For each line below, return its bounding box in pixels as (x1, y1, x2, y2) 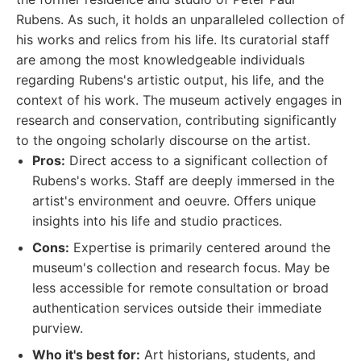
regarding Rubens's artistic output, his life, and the (16, 72, 324, 88)
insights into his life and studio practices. (32, 213, 282, 229)
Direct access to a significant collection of (65, 152, 328, 168)
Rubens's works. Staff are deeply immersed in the (32, 172, 334, 189)
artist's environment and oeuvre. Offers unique (32, 193, 316, 209)
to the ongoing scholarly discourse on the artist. (16, 132, 310, 148)
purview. (32, 320, 83, 336)
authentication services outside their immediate (32, 300, 322, 316)
